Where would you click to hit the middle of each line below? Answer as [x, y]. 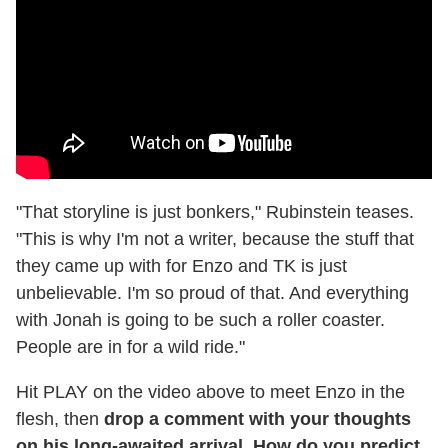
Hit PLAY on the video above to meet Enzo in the [210, 392]
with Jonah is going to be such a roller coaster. [200, 320]
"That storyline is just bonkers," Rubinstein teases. [215, 212]
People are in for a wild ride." [130, 347]
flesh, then [60, 419]
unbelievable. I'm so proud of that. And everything [212, 293]
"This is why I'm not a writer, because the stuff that [215, 239]
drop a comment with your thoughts [257, 419]
